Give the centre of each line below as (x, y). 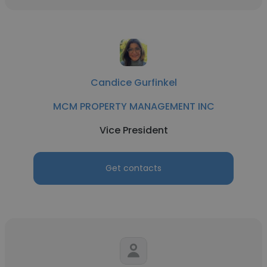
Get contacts (133, 168)
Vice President (133, 130)
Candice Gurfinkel (133, 83)
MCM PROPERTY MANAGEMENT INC (133, 106)
